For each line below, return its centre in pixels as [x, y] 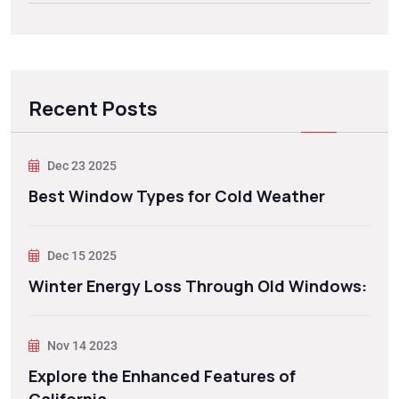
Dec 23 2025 [81, 166]
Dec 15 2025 [81, 256]
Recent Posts [93, 109]
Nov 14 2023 [81, 346]
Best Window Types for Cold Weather [177, 196]
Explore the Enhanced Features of [162, 376]
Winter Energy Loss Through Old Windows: [198, 286]
